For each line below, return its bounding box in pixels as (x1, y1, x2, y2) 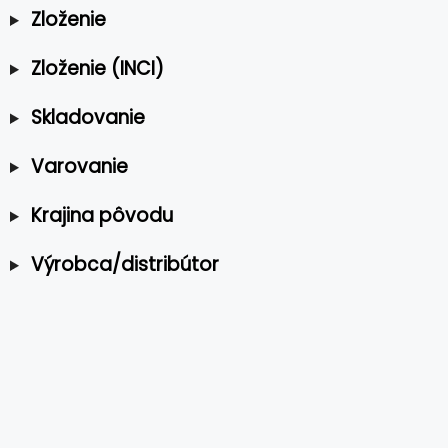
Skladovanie (30, 104, 145, 131)
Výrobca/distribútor (30, 251, 219, 278)
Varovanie (30, 153, 128, 180)
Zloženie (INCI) (30, 55, 164, 82)
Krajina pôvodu (30, 202, 173, 229)
